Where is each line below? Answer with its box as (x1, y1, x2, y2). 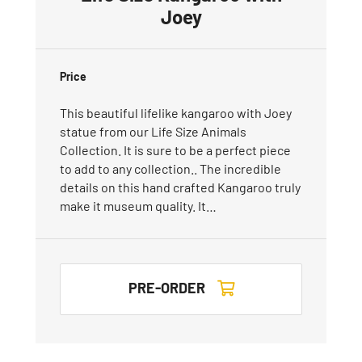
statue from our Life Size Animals (60, 123, 246, 139)
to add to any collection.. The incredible (60, 160, 281, 176)
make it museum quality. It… (60, 197, 217, 213)
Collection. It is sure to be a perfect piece (60, 141, 291, 158)
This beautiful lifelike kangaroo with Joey (60, 104, 292, 120)
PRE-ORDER (128, 278, 205, 297)
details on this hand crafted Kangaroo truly (60, 179, 301, 195)
